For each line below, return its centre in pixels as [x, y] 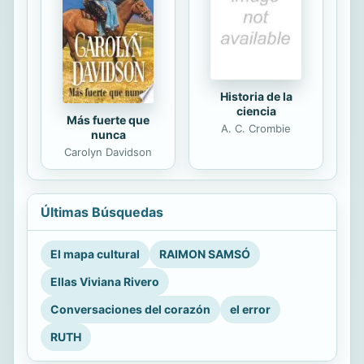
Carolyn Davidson [108, 152]
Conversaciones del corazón [130, 310]
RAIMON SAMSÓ [205, 254]
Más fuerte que [108, 120]
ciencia [256, 111]
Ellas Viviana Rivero [105, 282]
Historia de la [256, 97]
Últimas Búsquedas [102, 212]
